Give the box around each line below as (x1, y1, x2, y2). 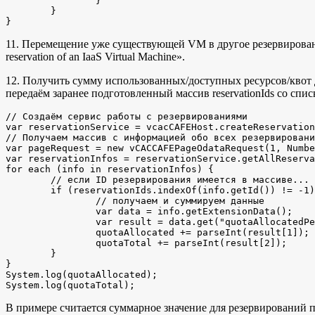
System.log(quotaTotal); (6, 279, 135, 290)
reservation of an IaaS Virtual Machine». (6, 50, 185, 63)
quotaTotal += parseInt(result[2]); (6, 237, 96, 248)
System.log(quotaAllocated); (6, 269, 157, 280)
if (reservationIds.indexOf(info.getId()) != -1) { (6, 184, 51, 195)
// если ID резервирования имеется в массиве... (6, 174, 51, 185)
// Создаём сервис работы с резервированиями (6, 110, 247, 122)
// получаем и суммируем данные (6, 195, 96, 206)
